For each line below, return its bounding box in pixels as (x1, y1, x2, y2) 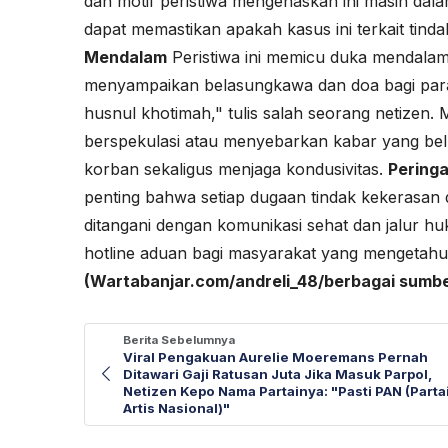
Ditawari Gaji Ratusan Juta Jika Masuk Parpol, (123, 366, 432, 383)
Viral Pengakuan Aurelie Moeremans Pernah (123, 349, 428, 366)
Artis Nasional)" (123, 400, 230, 417)
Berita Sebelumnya (123, 333, 235, 348)
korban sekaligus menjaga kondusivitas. (84, 159, 388, 180)
